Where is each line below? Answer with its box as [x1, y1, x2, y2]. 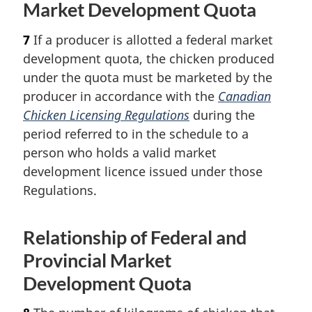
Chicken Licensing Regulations [23, 106, 189, 123]
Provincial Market [23, 249, 171, 272]
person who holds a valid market [23, 143, 217, 161]
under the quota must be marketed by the [23, 68, 272, 86]
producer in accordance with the [23, 87, 218, 104]
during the [189, 106, 255, 123]
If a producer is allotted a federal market [30, 31, 273, 48]
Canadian [218, 87, 271, 104]
